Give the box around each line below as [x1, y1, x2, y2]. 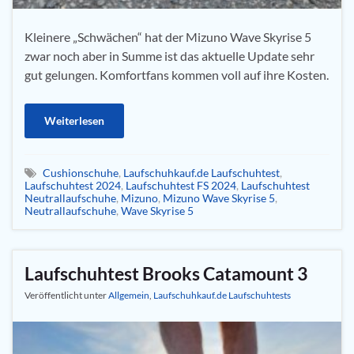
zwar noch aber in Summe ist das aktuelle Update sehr [24, 47, 314, 63]
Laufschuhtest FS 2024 [126, 178, 236, 192]
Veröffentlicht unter [24, 288, 108, 301]
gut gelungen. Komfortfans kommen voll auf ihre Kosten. [24, 66, 329, 82]
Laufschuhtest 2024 [24, 178, 121, 192]
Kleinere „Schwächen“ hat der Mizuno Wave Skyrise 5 [24, 28, 311, 44]
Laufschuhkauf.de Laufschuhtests [153, 288, 291, 301]
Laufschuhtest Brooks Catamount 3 [24, 262, 307, 284]
